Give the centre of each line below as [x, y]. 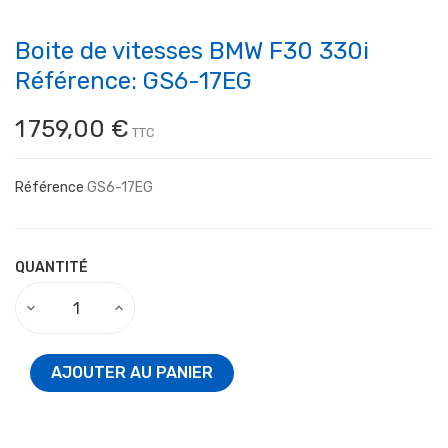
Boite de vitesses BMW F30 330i [192, 51]
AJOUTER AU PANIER [132, 373]
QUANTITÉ [51, 268]
